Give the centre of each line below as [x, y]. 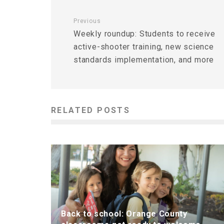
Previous [87, 21]
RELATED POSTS [91, 110]
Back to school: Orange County [124, 213]
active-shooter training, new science [144, 46]
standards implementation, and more [144, 59]
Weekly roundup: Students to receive [145, 33]
